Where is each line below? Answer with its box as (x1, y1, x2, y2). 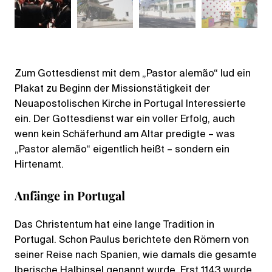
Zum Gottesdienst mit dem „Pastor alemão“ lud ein (15, 69, 251, 79)
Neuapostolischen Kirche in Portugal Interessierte (15, 99, 246, 109)
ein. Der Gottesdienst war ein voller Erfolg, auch (15, 114, 235, 124)
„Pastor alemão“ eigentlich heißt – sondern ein (15, 144, 229, 155)
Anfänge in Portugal (15, 186, 125, 203)
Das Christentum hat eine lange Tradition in (15, 220, 214, 230)
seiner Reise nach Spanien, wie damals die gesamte (15, 250, 257, 260)
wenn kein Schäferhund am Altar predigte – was (15, 129, 235, 140)
